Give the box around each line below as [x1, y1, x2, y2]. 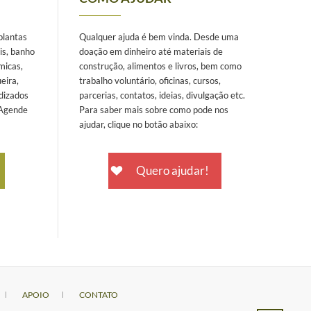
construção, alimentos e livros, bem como [78, 60, 242, 72]
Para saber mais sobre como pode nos [78, 103, 228, 115]
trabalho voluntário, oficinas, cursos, [78, 74, 221, 86]
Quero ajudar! [135, 162, 209, 178]
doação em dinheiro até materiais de [78, 45, 223, 57]
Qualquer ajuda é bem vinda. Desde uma [78, 31, 239, 42]
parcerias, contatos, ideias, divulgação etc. [78, 89, 245, 101]
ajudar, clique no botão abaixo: [78, 118, 198, 130]
